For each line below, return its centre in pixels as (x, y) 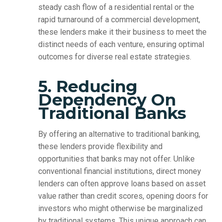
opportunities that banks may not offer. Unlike (116, 159)
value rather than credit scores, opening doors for (123, 196)
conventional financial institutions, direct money (119, 171)
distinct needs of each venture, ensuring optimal (121, 45)
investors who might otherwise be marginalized (120, 209)
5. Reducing (87, 86)
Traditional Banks (112, 113)
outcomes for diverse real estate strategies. (114, 57)
